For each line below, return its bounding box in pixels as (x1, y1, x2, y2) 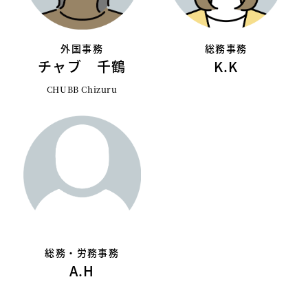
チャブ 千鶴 (38, 56, 126, 77)
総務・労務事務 (45, 245, 120, 259)
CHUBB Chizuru (46, 83, 118, 96)
